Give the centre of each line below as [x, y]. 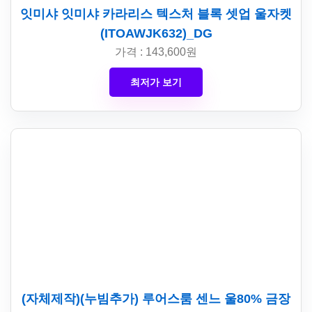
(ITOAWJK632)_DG [156, 33]
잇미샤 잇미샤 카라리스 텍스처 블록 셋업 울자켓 [156, 14]
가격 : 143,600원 [156, 52]
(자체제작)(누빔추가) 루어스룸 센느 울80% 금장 [156, 299]
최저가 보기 [156, 82]
